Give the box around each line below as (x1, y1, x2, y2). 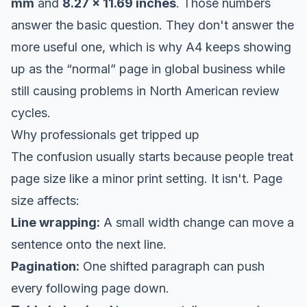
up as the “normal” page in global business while (11, 61, 285, 76)
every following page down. (11, 280, 169, 295)
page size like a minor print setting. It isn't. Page (11, 171, 282, 186)
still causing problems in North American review (11, 83, 280, 98)
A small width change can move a (100, 214, 294, 230)
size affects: (11, 193, 79, 208)
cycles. (11, 105, 51, 120)
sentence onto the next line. (11, 236, 167, 251)
